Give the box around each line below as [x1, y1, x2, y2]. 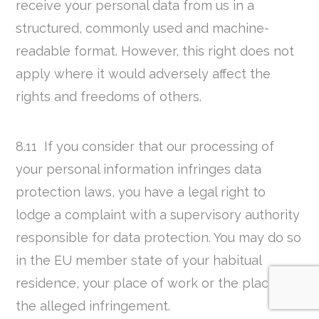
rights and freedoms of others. [16, 88, 202, 104]
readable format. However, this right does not [16, 43, 295, 58]
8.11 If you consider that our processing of [16, 139, 275, 155]
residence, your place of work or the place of [16, 276, 293, 291]
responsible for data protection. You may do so [16, 230, 302, 246]
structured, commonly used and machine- [16, 20, 270, 36]
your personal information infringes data [16, 162, 262, 177]
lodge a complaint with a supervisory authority [16, 207, 300, 223]
